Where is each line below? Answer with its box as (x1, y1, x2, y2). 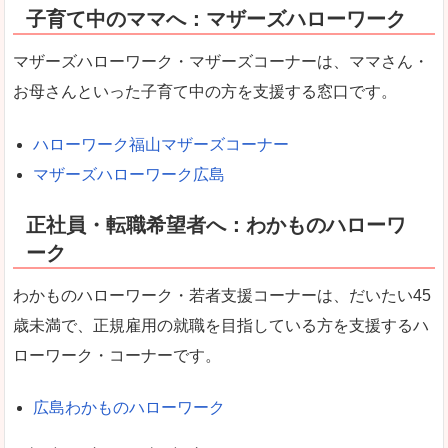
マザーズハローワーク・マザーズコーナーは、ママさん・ (13, 53, 429, 71)
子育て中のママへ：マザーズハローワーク (26, 8, 406, 31)
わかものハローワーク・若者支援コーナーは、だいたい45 (13, 286, 431, 304)
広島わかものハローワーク (33, 399, 225, 417)
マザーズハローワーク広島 (33, 165, 225, 183)
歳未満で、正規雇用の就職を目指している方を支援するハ (13, 316, 429, 334)
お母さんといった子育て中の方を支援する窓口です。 (13, 83, 397, 101)
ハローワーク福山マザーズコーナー (33, 135, 289, 153)
